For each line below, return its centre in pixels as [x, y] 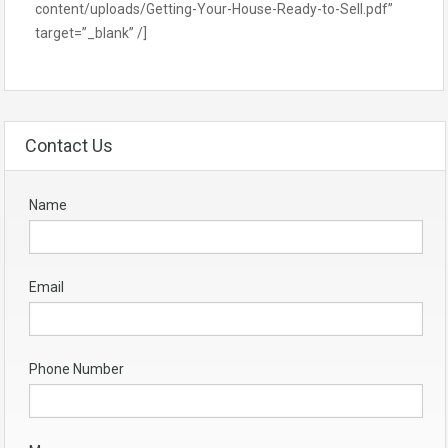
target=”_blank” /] [91, 32]
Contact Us [69, 145]
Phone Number [76, 368]
